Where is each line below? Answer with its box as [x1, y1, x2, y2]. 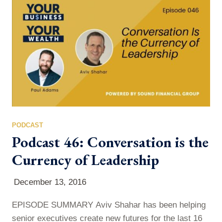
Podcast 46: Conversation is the [12, 132, 209, 152]
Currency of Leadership [12, 150, 159, 169]
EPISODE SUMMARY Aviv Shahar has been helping [12, 200, 206, 210]
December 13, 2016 [14, 177, 86, 187]
